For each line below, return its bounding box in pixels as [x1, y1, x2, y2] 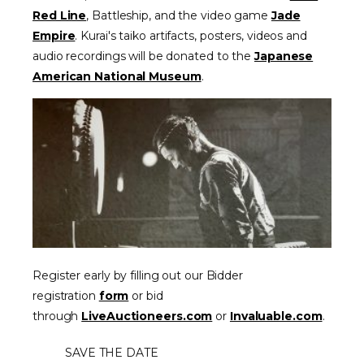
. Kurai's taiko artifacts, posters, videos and [75, 28, 307, 43]
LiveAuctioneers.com [81, 309, 213, 323]
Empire [32, 28, 76, 43]
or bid [128, 288, 163, 303]
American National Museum [32, 69, 201, 84]
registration [32, 288, 99, 303]
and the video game [150, 8, 271, 23]
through [32, 309, 82, 323]
